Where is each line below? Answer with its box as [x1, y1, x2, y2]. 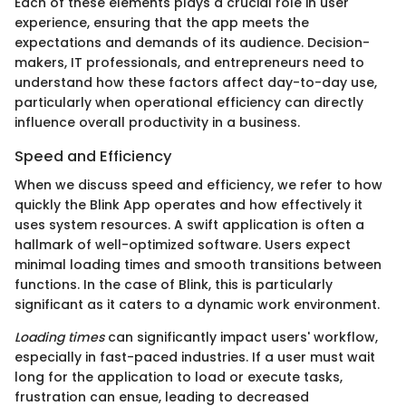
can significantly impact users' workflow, [104, 327, 378, 346]
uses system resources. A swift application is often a [14, 215, 364, 234]
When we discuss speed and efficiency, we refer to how [14, 175, 382, 194]
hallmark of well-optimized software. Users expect [14, 235, 351, 254]
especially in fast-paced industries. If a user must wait [14, 347, 375, 366]
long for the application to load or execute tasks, [14, 367, 343, 386]
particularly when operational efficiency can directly [14, 92, 363, 111]
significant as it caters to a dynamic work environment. [14, 295, 380, 314]
